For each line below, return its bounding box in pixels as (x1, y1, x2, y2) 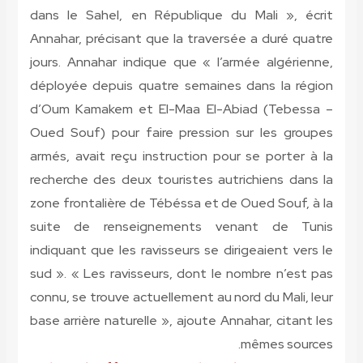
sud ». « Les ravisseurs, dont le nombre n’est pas (29, 265, 334, 283)
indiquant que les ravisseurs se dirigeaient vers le (29, 241, 334, 259)
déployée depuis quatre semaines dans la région (29, 77, 334, 95)
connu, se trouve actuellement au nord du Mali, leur (29, 288, 334, 306)
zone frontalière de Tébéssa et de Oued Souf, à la (29, 194, 334, 212)
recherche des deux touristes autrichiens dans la (29, 171, 334, 189)
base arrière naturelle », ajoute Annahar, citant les (29, 312, 334, 330)
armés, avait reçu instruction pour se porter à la (29, 147, 334, 165)
